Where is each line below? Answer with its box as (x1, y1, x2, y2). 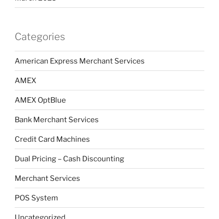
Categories (15, 31, 65, 43)
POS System (15, 193, 58, 202)
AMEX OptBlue (15, 95, 66, 105)
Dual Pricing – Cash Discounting (15, 154, 124, 163)
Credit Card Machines (15, 134, 90, 144)
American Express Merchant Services (15, 56, 145, 66)
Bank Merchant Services (15, 115, 99, 124)
